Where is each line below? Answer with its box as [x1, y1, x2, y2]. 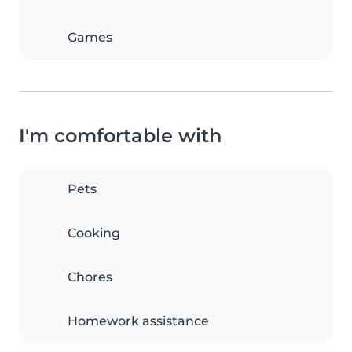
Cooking [68, 225, 120, 241]
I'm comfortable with [19, 124, 222, 148]
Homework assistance [68, 313, 209, 329]
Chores [68, 269, 112, 285]
